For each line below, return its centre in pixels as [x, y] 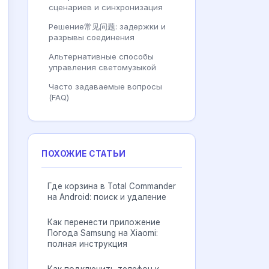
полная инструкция [87, 244]
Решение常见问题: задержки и [107, 26]
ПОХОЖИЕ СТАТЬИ [84, 154]
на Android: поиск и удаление [107, 197]
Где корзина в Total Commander [112, 186]
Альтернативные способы [101, 56]
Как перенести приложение [104, 222]
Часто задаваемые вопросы [105, 86]
